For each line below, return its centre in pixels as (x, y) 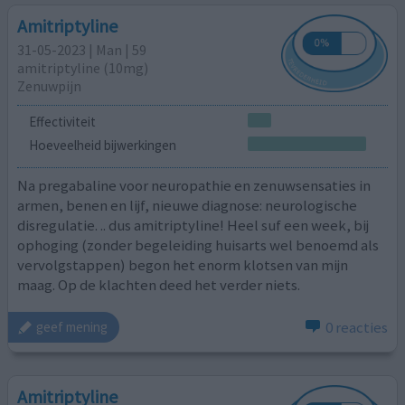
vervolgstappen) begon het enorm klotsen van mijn (183, 265)
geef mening (72, 327)
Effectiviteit (62, 122)
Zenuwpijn (50, 85)
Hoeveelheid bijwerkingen (102, 145)
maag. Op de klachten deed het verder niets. (159, 285)
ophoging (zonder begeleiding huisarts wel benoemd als (198, 245)
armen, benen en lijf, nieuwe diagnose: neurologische (188, 206)
